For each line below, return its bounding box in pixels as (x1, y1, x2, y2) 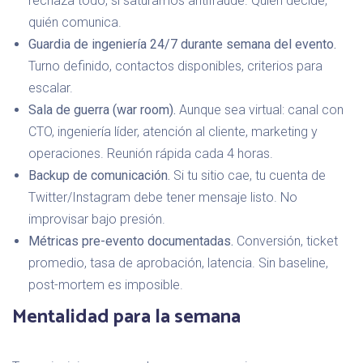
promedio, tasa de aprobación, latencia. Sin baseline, (28, 254, 328, 271)
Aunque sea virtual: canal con (176, 101, 344, 117)
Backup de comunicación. (28, 167, 170, 183)
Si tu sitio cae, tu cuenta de (170, 167, 326, 183)
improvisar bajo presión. (28, 211, 165, 227)
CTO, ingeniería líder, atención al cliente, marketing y (28, 123, 318, 139)
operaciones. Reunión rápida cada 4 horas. (28, 145, 273, 161)
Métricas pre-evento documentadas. (28, 233, 233, 249)
